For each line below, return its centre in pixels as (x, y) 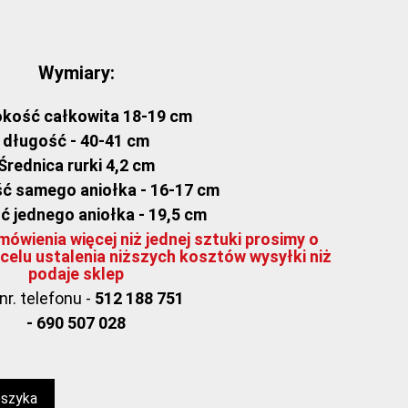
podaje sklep (76, 274)
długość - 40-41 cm (76, 141)
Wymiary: (76, 73)
